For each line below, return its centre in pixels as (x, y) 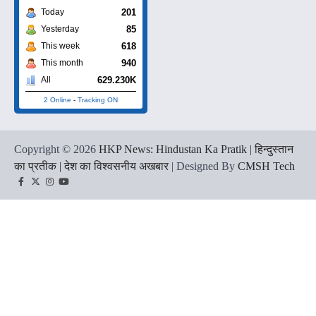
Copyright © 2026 (56, 149)
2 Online (57, 99)
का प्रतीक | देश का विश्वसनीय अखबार (91, 166)
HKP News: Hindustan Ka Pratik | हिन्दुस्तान (196, 149)
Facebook (39, 188)
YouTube (80, 188)
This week (60, 45)
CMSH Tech (266, 166)
